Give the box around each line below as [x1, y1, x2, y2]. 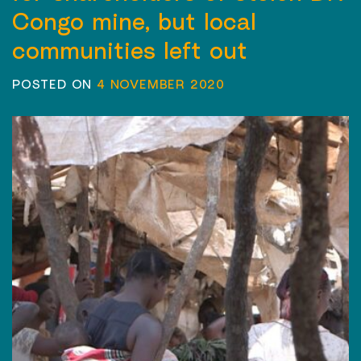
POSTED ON [12, 75, 98, 92]
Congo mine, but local [12, 6, 256, 35]
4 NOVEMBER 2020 [97, 75, 226, 92]
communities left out [12, 35, 247, 64]
